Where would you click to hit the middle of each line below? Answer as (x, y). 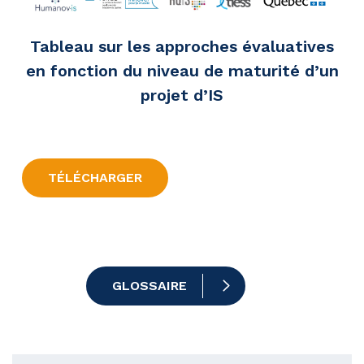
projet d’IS (182, 95)
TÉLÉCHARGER (95, 178)
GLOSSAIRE (149, 286)
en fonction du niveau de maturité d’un (182, 71)
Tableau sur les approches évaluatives (182, 47)
